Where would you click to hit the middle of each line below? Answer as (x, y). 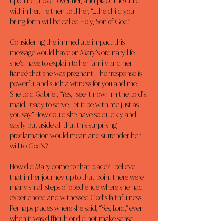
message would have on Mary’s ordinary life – (75, 53)
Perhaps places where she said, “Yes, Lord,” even (77, 208)
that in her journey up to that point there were (77, 177)
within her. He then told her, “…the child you (73, 11)
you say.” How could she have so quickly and (74, 115)
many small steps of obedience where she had (77, 187)
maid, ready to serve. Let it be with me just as (75, 104)
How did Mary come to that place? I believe (73, 166)
